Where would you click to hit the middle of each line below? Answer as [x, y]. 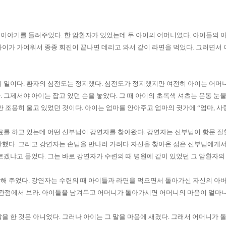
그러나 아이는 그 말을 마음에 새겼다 [115, 217]
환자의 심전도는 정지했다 [64, 83]
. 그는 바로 [60, 156]
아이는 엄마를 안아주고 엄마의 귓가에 [141, 108]
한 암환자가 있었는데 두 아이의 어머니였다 [127, 35]
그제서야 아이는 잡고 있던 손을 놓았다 [60, 96]
